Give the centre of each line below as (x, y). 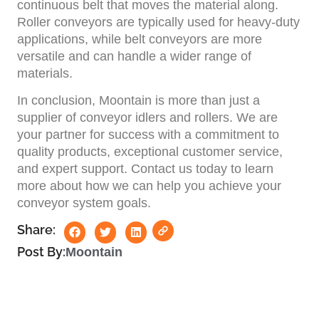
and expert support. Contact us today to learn (145, 169)
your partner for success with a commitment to (148, 135)
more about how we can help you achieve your (149, 186)
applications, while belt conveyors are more (140, 39)
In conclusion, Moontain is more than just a (138, 100)
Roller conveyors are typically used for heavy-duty (158, 22)
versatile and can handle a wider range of (134, 56)
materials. (45, 73)
